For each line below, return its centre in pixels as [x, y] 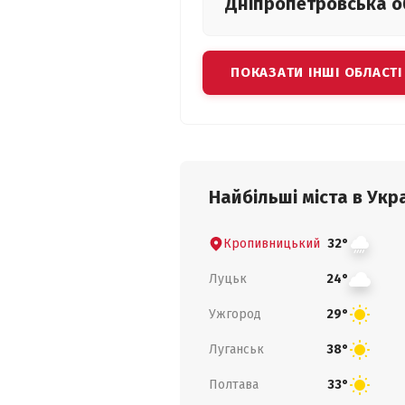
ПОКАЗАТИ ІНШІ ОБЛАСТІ [316, 72]
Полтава [234, 384]
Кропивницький [272, 243]
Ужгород [235, 314]
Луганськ [236, 349]
